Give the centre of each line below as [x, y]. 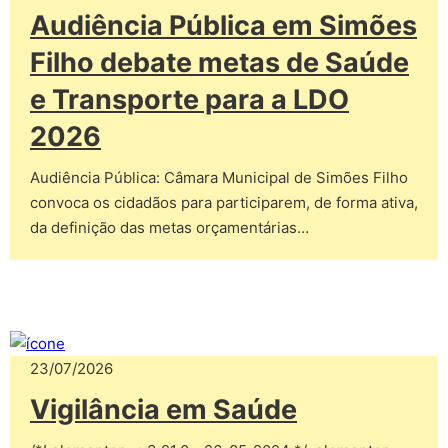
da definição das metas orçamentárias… [169, 227]
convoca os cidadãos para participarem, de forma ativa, [224, 202]
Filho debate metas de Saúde [219, 62]
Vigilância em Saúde [163, 410]
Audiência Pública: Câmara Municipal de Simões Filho [219, 177]
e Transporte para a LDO [189, 99]
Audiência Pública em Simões [223, 25]
